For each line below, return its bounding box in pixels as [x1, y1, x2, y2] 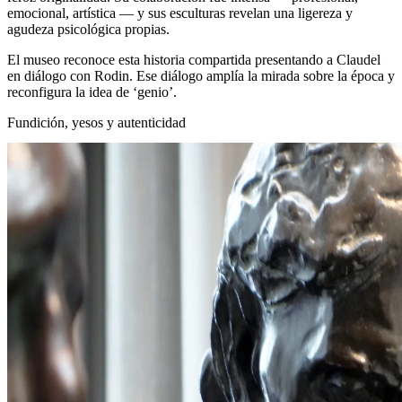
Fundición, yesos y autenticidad [7, 114, 186, 130]
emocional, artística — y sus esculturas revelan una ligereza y [7, 4, 353, 21]
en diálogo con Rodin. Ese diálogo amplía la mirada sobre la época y [7, 67, 395, 83]
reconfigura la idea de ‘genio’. [7, 83, 177, 100]
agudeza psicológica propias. [7, 21, 170, 37]
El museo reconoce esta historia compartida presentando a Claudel [7, 51, 380, 67]
